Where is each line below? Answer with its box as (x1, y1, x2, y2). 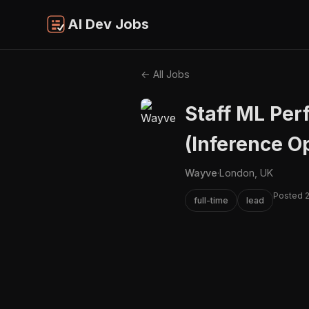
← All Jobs (141, 68, 190, 80)
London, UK (219, 166, 273, 179)
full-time (194, 195, 228, 206)
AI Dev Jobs (68, 16, 149, 33)
